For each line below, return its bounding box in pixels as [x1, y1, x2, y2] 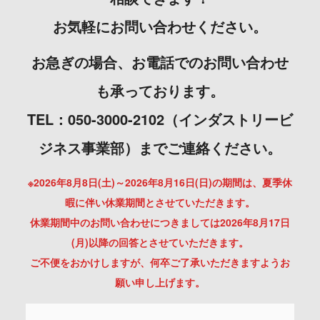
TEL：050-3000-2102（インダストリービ [27, 109, 293, 130]
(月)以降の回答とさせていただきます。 [71, 235, 249, 250]
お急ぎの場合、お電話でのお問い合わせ [31, 51, 289, 73]
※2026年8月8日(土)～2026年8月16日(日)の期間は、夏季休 [28, 175, 292, 190]
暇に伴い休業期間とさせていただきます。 [65, 195, 255, 210]
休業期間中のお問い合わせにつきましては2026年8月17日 [30, 215, 290, 230]
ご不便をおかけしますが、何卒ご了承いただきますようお [30, 255, 290, 270]
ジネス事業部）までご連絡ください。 [39, 137, 281, 159]
